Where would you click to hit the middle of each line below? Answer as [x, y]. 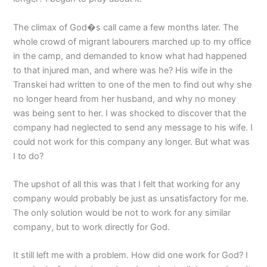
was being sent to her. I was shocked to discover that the [130, 113]
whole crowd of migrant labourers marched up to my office [132, 41]
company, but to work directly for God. [92, 227]
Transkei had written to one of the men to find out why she [133, 84]
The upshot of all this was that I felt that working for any [127, 184]
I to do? [29, 156]
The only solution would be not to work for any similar [122, 213]
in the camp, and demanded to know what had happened [130, 56]
